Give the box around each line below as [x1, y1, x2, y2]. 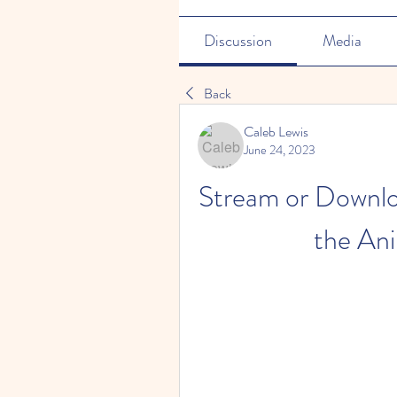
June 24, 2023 [244, 141, 315, 159]
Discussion [204, 29, 273, 52]
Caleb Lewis [244, 121, 308, 142]
